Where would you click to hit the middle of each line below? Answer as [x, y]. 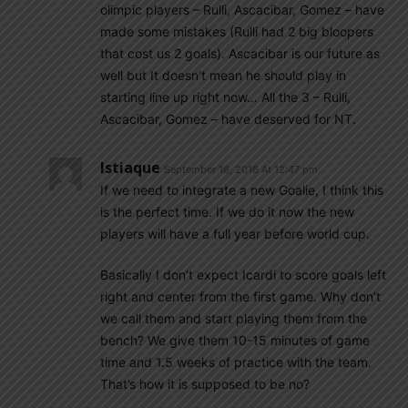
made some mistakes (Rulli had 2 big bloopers [237, 31]
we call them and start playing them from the [234, 318]
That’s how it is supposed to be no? [205, 384]
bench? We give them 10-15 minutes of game [235, 340]
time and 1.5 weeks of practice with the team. [236, 362]
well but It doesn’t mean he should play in [223, 75]
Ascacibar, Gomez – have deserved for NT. [228, 119]
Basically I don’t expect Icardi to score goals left [243, 275]
